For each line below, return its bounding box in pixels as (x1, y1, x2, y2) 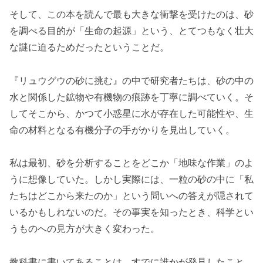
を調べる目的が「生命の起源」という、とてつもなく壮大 (9, 24, 254, 36)
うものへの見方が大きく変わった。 (9, 222, 160, 235)
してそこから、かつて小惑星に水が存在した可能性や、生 (9, 107, 254, 119)
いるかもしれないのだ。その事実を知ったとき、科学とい (9, 206, 254, 218)
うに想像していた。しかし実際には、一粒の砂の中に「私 (9, 173, 254, 186)
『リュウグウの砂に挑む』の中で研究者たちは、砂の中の (9, 74, 254, 86)
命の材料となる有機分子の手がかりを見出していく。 (9, 123, 235, 136)
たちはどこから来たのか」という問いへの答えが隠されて (9, 190, 254, 202)
